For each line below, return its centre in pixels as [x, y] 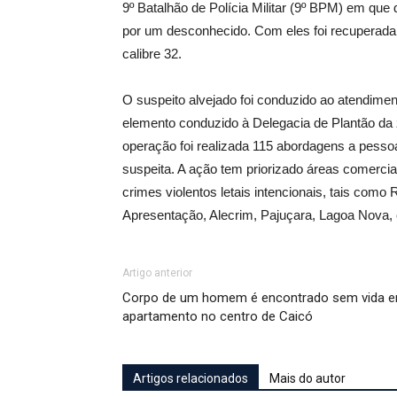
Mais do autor [307, 378]
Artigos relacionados [191, 378]
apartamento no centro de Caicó [218, 316]
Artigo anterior [157, 273]
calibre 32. [152, 54]
